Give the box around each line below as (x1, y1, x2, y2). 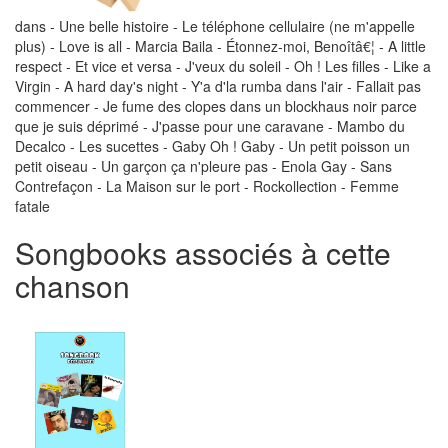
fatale (15, 196, 50, 217)
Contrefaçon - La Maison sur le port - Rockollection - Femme (15, 176, 399, 197)
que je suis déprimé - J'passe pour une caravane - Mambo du (15, 116, 405, 137)
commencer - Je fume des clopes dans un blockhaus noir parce (15, 96, 417, 117)
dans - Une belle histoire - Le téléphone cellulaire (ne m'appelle (15, 16, 415, 37)
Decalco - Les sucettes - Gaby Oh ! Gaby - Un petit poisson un (15, 136, 410, 157)
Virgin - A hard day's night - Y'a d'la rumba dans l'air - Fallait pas (15, 76, 421, 97)
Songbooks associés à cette (15, 231, 391, 275)
